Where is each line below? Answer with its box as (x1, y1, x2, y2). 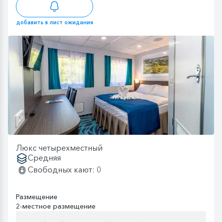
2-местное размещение (16, 202, 96, 211)
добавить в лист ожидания (16, 19, 93, 26)
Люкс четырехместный (16, 143, 103, 153)
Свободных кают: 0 (28, 165, 101, 175)
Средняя (28, 153, 61, 163)
